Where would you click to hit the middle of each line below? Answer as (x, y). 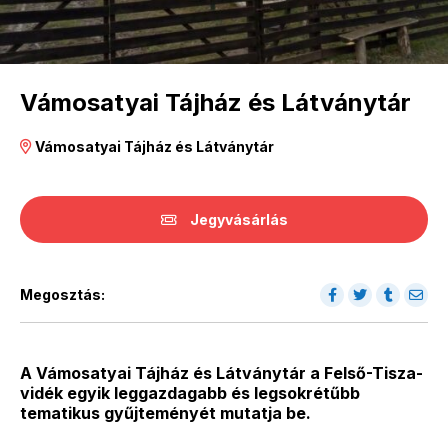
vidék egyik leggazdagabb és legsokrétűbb (190, 393)
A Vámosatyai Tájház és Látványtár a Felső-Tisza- (221, 373)
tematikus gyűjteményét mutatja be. (165, 413)
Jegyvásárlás (237, 220)
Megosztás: (62, 295)
